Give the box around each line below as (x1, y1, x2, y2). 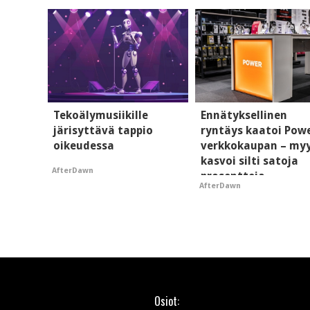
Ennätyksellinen (201, 109, 288, 122)
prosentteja (201, 170, 266, 183)
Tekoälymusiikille (53, 109, 148, 122)
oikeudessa (53, 139, 114, 153)
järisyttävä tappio (53, 124, 153, 138)
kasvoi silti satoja (201, 154, 299, 168)
